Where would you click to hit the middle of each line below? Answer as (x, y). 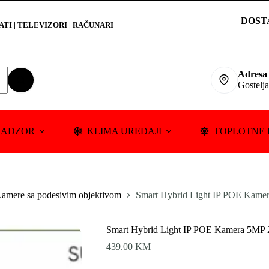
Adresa (252, 74)
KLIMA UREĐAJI (124, 131)
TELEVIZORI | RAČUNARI (66, 25)
